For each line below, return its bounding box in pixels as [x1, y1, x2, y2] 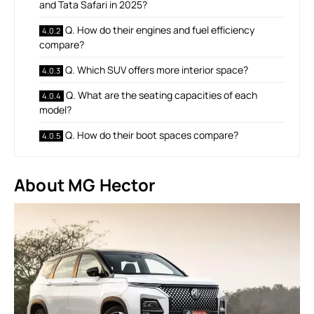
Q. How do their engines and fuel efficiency [65, 22, 254, 36]
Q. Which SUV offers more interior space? [65, 62, 248, 76]
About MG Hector [14, 172, 156, 196]
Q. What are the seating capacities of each [66, 88, 257, 102]
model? [39, 102, 71, 116]
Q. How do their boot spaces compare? [65, 128, 238, 142]
